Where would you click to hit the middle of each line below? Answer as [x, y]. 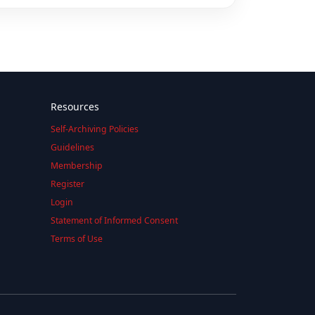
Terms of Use [76, 238]
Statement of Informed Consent [114, 220]
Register [67, 184]
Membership [76, 165]
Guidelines [72, 147]
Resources [75, 106]
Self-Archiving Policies [94, 129]
